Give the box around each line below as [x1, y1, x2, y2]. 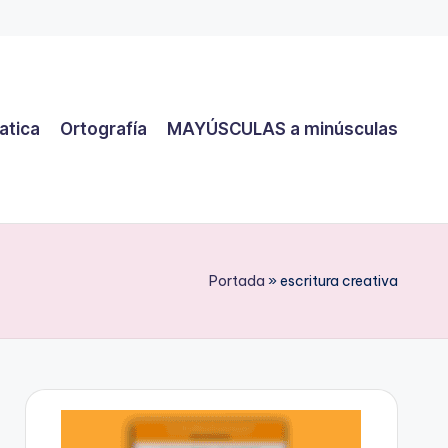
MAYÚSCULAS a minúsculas [167, 119, 398, 139]
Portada [209, 272, 265, 290]
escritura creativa [280, 272, 398, 290]
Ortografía [60, 119, 147, 139]
